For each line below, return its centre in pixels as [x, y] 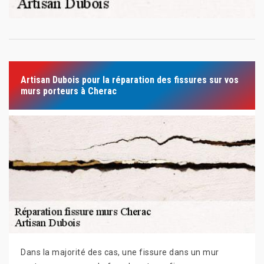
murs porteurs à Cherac [69, 91]
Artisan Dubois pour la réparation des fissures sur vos [130, 80]
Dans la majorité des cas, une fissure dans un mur [120, 252]
